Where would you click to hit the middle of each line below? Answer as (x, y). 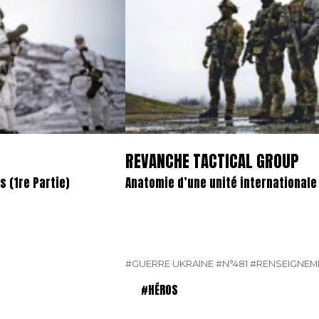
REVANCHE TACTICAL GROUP (212, 161)
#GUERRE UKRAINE (169, 263)
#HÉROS (159, 289)
